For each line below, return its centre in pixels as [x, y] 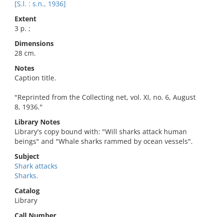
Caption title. [35, 78]
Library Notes [37, 122]
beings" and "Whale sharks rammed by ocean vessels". [104, 141]
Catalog [27, 191]
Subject [27, 156]
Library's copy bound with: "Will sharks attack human [101, 132]
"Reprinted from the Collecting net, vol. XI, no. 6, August [105, 97]
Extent [25, 19]
